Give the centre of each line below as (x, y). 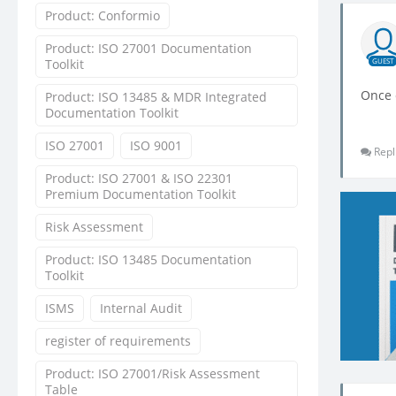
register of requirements (118, 340)
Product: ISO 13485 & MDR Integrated (156, 96)
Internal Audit (141, 308)
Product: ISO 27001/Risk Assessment (152, 373)
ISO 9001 (156, 145)
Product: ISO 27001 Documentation (148, 48)
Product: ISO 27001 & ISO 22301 (139, 178)
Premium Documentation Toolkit (141, 194)
